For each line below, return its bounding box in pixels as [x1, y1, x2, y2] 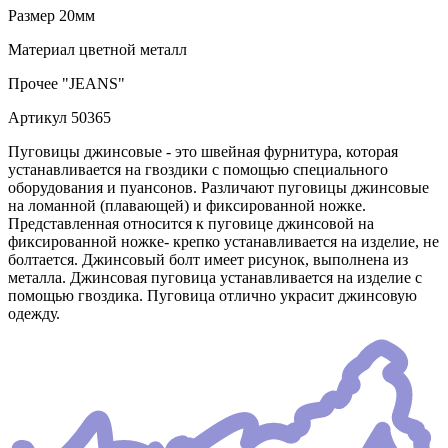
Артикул [8, 109, 67, 127]
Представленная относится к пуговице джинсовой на [8, 215, 374, 233]
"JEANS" [58, 75, 125, 93]
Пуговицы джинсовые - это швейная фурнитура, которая [8, 143, 398, 161]
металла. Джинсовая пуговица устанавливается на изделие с [8, 269, 422, 287]
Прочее [8, 75, 58, 93]
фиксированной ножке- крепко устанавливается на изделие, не [8, 233, 439, 251]
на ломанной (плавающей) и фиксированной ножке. [8, 197, 366, 215]
